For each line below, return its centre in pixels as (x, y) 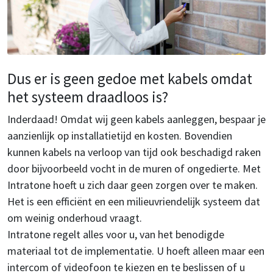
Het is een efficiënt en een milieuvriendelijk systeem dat (134, 202)
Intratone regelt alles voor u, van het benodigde (116, 235)
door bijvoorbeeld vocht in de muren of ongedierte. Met (134, 169)
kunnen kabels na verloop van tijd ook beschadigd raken (134, 152)
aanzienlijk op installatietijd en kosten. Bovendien (120, 136)
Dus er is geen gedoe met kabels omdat (130, 79)
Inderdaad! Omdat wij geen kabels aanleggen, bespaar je (136, 119)
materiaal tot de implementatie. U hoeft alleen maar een (136, 251)
